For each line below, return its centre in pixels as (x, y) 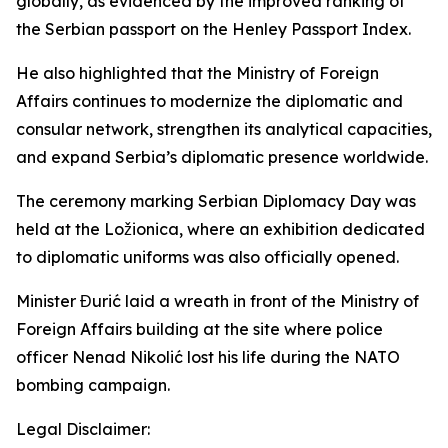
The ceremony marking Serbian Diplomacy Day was (216, 201)
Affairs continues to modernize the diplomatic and (209, 101)
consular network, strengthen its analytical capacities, (224, 129)
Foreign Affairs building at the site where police (199, 329)
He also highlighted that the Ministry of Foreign (197, 73)
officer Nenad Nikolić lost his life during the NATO (208, 357)
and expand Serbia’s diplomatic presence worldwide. (222, 157)
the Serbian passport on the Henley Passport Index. (213, 29)
